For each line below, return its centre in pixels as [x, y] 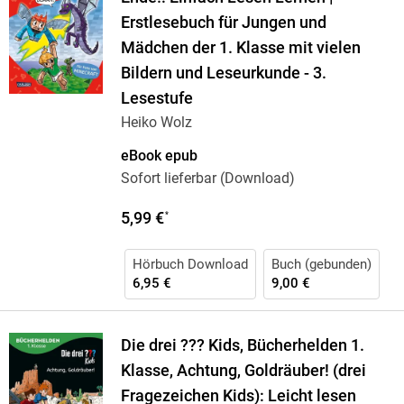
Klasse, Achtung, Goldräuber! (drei [243, 371]
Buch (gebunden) [321, 265]
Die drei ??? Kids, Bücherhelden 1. [242, 346]
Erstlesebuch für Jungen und [223, 23]
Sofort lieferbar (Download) [207, 179]
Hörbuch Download [190, 265]
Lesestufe [156, 99]
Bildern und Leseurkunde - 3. [223, 73]
